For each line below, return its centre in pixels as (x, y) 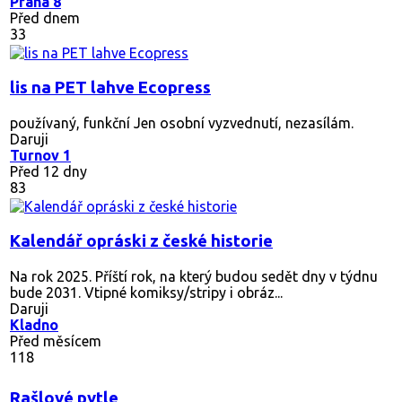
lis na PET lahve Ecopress (110, 87)
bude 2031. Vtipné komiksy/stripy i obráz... (146, 292)
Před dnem (45, 17)
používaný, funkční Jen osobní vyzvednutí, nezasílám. (182, 122)
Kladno (34, 324)
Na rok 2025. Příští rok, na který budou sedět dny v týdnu (194, 276)
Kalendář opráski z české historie (141, 240)
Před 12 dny (48, 171)
